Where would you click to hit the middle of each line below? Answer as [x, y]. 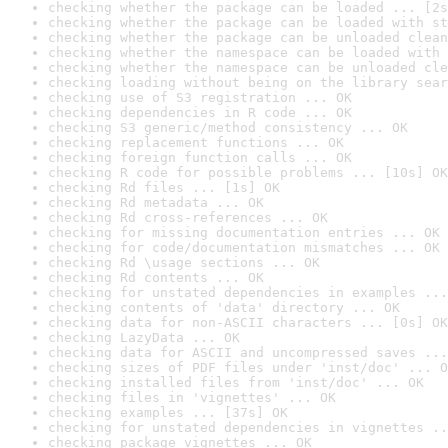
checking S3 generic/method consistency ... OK [228, 127]
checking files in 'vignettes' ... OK [192, 397]
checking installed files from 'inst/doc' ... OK [236, 382]
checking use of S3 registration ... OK [200, 97]
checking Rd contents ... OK [156, 277]
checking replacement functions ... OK [196, 142]
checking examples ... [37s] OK [168, 412]
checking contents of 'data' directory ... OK [224, 307]
